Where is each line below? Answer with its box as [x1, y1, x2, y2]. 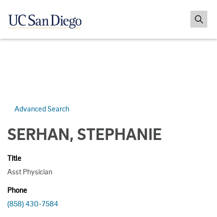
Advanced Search [15, 103, 69, 113]
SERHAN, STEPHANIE [7, 123, 162, 144]
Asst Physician [7, 166, 52, 176]
